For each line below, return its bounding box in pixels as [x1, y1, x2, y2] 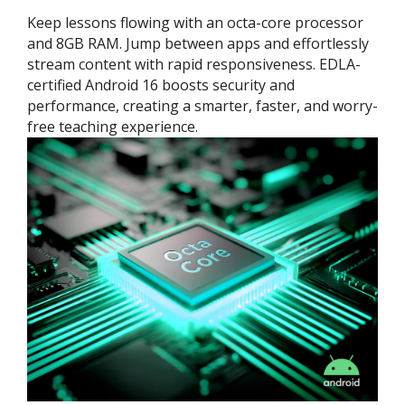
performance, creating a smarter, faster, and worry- [27, 95, 378, 116]
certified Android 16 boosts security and [27, 74, 295, 95]
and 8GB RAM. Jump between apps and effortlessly [27, 33, 369, 53]
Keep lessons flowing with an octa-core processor [27, 12, 363, 33]
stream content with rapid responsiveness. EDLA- [27, 53, 361, 74]
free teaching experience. [27, 116, 198, 137]
